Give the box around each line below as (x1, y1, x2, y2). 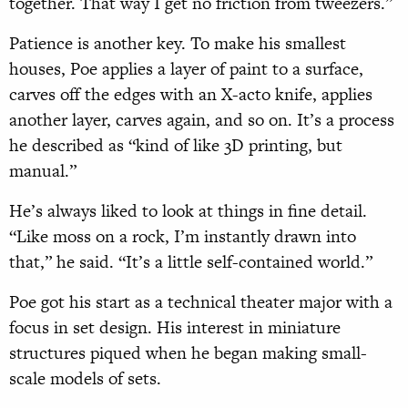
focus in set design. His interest (9, 315, 244, 341)
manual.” (9, 158, 76, 184)
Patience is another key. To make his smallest (9, 31, 346, 56)
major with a (299, 290, 393, 315)
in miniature (244, 315, 341, 341)
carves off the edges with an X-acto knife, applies (9, 82, 372, 107)
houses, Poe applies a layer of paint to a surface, (9, 56, 363, 82)
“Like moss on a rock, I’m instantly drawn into (9, 224, 356, 250)
